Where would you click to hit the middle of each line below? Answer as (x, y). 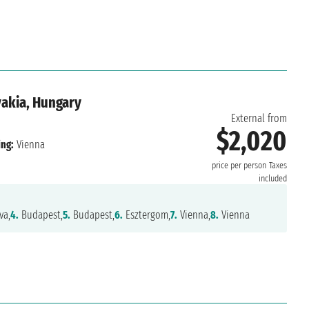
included (272, 179)
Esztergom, (146, 215)
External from (259, 119)
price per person (239, 166)
